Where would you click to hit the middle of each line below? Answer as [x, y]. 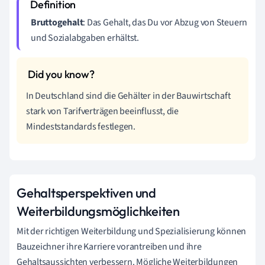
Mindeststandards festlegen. [81, 127]
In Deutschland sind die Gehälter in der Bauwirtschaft [128, 96]
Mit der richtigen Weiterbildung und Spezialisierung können [132, 231]
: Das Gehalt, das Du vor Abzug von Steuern [165, 22]
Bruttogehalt [57, 22]
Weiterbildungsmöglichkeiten [98, 211]
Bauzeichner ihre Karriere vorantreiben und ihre [109, 247]
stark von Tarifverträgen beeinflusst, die [102, 111]
